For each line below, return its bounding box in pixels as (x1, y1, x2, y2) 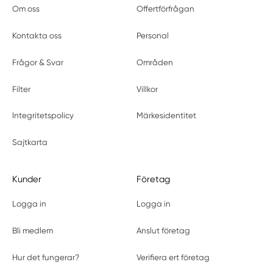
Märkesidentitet (136, 111, 196, 121)
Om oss (12, 4, 40, 13)
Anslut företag (136, 225, 190, 235)
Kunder (12, 173, 42, 185)
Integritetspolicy (12, 111, 74, 121)
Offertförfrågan (136, 4, 194, 13)
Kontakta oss (12, 30, 62, 40)
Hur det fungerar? (12, 252, 80, 262)
